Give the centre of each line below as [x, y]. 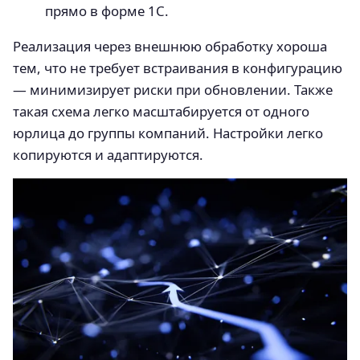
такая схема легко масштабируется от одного [161, 111]
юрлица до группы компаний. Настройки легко [168, 133]
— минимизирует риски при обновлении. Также [173, 89]
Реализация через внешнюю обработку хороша [170, 46]
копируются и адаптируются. [108, 154]
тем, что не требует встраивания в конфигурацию [178, 67]
